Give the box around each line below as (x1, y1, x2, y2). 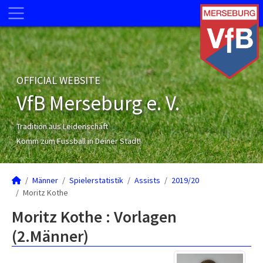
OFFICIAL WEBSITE (16, 73, 100, 87)
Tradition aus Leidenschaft (16, 121, 108, 131)
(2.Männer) (12, 225, 89, 247)
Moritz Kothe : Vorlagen (12, 206, 177, 227)
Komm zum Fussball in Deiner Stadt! (16, 136, 141, 146)
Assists (134, 175, 160, 186)
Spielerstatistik (69, 175, 123, 186)
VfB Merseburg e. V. (16, 90, 180, 116)
